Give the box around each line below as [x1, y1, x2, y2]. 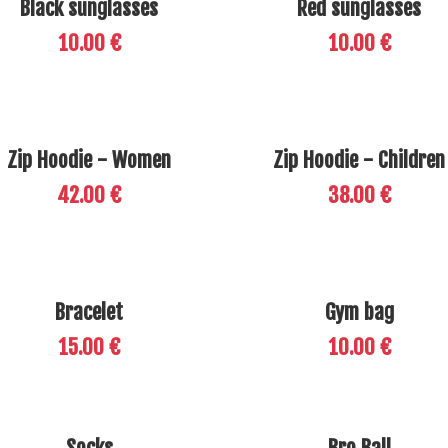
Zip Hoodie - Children [273, 147, 445, 174]
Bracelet [55, 299, 123, 326]
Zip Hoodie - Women [7, 147, 171, 174]
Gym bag [324, 299, 394, 326]
